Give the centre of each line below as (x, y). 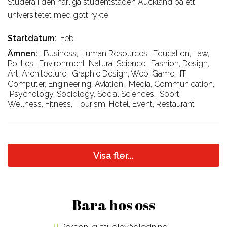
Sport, (170, 94)
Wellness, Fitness (39, 104)
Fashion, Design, (180, 63)
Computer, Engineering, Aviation (65, 84)
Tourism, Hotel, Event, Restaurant (136, 104)
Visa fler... (113, 156)
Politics (21, 63)
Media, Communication (171, 84)
